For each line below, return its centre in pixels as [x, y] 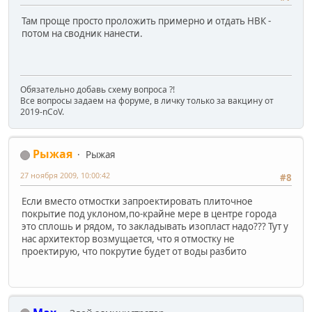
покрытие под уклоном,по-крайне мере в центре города [149, 214]
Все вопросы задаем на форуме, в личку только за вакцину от [147, 101]
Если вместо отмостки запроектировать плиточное [137, 202]
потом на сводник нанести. [82, 34]
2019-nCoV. [42, 112]
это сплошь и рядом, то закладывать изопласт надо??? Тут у [155, 227]
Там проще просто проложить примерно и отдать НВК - [146, 21]
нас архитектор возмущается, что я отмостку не [128, 239]
